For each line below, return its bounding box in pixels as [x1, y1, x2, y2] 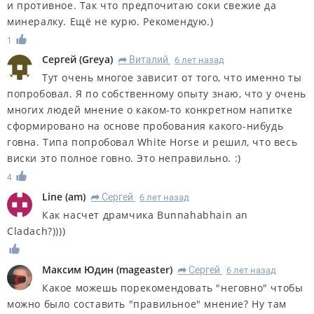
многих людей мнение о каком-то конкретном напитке [7, 103, 293, 117]
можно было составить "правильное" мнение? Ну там [7, 297, 287, 311]
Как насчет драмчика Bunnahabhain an [42, 208, 248, 222]
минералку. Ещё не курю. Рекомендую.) [7, 14, 214, 28]
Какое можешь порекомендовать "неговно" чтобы [42, 281, 303, 295]
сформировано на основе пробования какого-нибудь [7, 119, 284, 133]
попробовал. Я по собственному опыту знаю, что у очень [7, 87, 306, 101]
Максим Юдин [42, 263, 114, 277]
